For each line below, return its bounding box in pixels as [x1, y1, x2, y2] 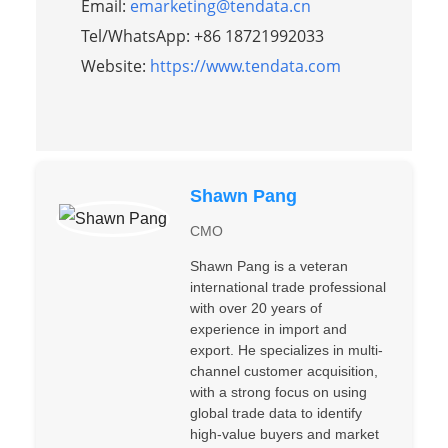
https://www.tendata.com [149, 54, 341, 77]
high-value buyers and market [189, 425, 379, 442]
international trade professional [189, 278, 386, 295]
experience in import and [189, 320, 347, 337]
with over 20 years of [189, 299, 322, 316]
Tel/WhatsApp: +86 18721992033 [80, 24, 324, 47]
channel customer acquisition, [189, 362, 378, 379]
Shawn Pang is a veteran [189, 257, 348, 274]
